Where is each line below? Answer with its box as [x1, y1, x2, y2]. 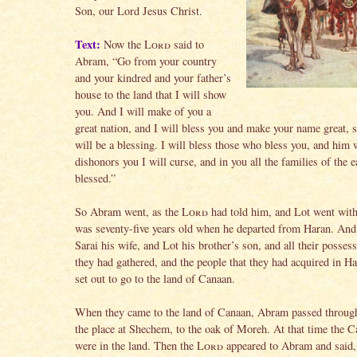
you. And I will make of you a [75, 103, 211, 119]
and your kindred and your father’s [75, 69, 231, 85]
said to [171, 36, 204, 52]
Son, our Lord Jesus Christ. [75, 2, 202, 18]
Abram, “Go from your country [75, 53, 217, 69]
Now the [100, 36, 144, 52]
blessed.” [75, 170, 116, 186]
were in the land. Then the [75, 337, 197, 353]
